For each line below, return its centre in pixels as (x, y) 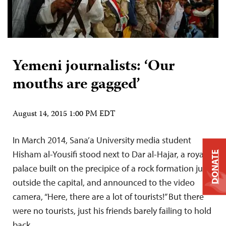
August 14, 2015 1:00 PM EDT (64, 114)
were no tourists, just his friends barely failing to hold (112, 210)
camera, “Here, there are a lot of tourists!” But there (108, 196)
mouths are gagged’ (76, 85)
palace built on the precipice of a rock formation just (111, 168)
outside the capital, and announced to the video (104, 182)
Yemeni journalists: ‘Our (94, 67)
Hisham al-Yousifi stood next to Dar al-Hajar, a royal (109, 154)
